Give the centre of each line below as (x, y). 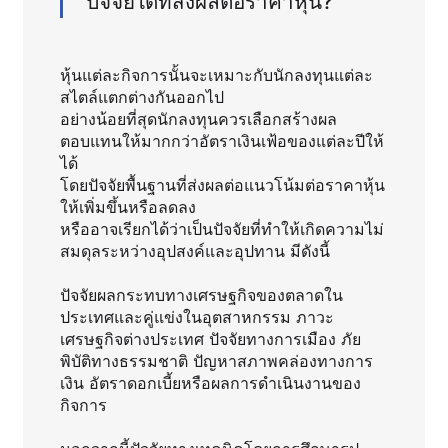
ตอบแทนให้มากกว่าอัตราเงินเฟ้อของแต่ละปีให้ (221, 140)
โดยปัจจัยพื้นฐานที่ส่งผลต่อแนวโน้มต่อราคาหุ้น (222, 184)
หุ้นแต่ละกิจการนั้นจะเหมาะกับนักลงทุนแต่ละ (216, 74)
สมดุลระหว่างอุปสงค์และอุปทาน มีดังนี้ (194, 250)
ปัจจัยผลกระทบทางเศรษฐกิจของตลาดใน (201, 294)
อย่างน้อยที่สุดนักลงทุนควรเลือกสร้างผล (198, 118)
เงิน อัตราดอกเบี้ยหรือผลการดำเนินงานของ (210, 382)
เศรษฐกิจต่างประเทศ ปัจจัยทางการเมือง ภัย (210, 338)
